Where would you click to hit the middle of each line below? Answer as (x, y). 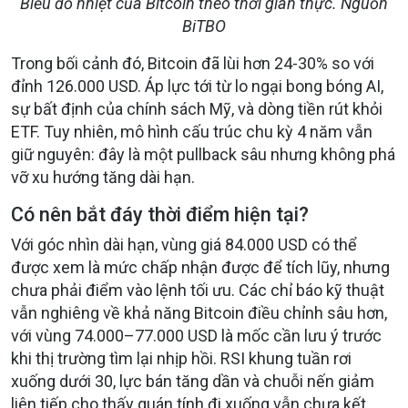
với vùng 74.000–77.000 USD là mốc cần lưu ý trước (196, 336)
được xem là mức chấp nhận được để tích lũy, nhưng (200, 268)
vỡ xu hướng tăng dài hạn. (103, 178)
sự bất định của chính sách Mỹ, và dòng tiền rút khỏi (197, 109)
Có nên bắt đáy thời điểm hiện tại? (160, 215)
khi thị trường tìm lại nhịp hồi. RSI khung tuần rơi (181, 359)
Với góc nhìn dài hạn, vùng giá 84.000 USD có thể (184, 245)
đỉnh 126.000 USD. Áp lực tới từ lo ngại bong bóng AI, (197, 87)
